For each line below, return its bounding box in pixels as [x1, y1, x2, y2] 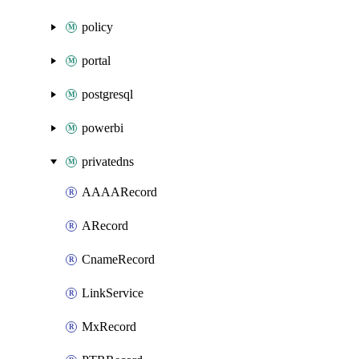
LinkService [82, 286, 143, 300]
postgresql [82, 87, 133, 101]
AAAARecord [82, 185, 157, 199]
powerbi [82, 121, 123, 135]
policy [82, 20, 113, 34]
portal [82, 54, 111, 67]
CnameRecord [82, 252, 155, 266]
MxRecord [82, 320, 136, 333]
